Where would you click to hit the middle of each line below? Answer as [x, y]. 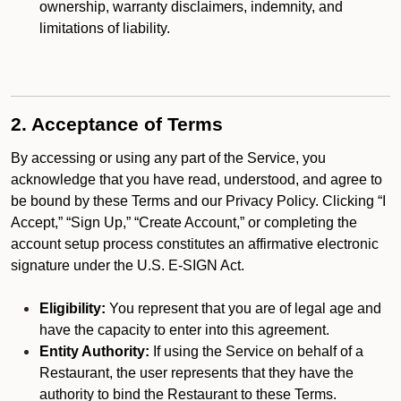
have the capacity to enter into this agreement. [184, 330]
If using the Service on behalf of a [256, 351]
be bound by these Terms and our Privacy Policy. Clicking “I [198, 201]
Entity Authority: [94, 351]
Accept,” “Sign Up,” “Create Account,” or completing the [184, 222]
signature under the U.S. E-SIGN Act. [128, 265]
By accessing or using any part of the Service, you [168, 158]
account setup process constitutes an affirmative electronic [195, 244]
